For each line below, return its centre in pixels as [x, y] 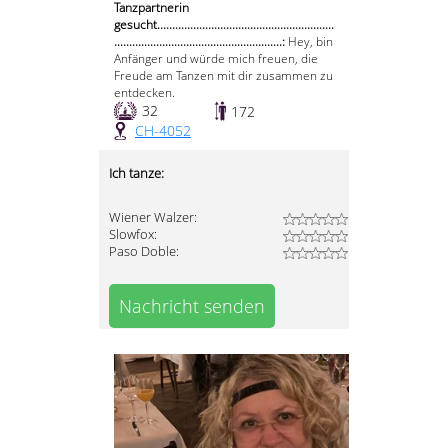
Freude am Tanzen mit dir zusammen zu [223, 76]
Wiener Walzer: [153, 218]
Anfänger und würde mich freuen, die [216, 59]
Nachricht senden [192, 306]
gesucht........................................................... [224, 25]
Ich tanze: [136, 174]
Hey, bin [310, 42]
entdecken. [144, 93]
